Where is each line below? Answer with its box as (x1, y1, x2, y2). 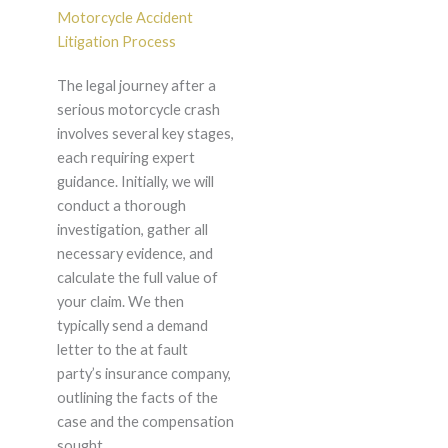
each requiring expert (56, 149, 195, 167)
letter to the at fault (56, 341, 188, 359)
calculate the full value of (56, 269, 218, 287)
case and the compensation (56, 413, 234, 431)
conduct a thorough (56, 197, 186, 215)
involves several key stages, (56, 125, 234, 143)
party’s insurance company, (56, 365, 231, 383)
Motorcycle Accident (56, 9, 193, 27)
